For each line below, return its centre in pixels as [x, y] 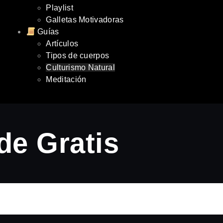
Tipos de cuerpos [78, 56]
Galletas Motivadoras [85, 20]
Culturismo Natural [80, 67]
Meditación [66, 79]
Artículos [62, 44]
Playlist [59, 8]
